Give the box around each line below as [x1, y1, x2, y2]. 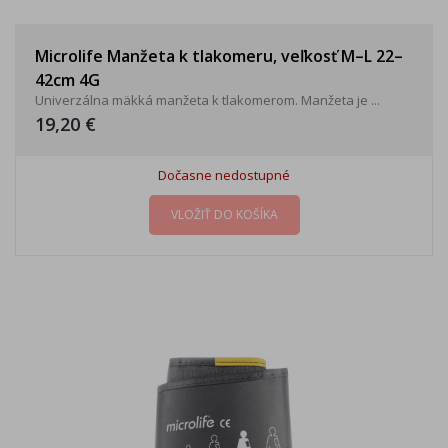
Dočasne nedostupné [158, 166, 290, 184]
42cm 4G [35, 69, 100, 91]
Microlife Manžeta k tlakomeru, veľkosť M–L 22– [35, 45, 403, 67]
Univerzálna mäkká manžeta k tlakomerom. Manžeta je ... [35, 91, 380, 109]
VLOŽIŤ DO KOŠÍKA [170, 206, 278, 223]
